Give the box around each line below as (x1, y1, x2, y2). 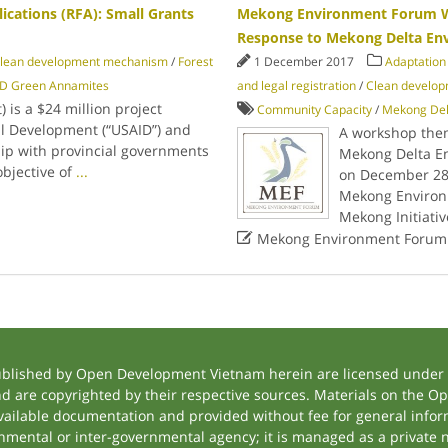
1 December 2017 (254, 53, 358, 70)
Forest (177, 53, 213, 70)
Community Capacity (257, 101, 373, 118)
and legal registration (237, 77, 357, 94)
